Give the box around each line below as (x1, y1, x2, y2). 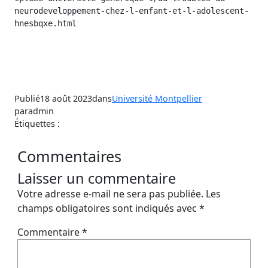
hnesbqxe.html (14, 18, 77, 28)
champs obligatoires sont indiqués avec (17, 201, 199, 215)
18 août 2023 (40, 92, 92, 104)
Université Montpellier (112, 92, 202, 104)
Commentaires (17, 145, 121, 166)
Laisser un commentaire (17, 168, 176, 188)
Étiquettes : (14, 117, 60, 129)
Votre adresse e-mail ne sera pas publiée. (17, 187, 203, 200)
